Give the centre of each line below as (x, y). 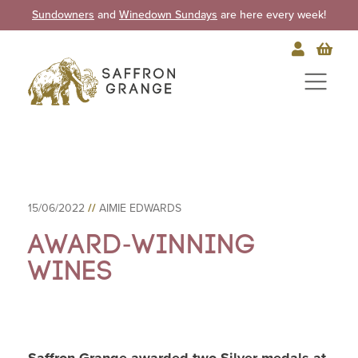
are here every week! (272, 15)
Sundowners (63, 15)
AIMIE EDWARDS (140, 208)
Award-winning (143, 245)
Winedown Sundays (168, 15)
